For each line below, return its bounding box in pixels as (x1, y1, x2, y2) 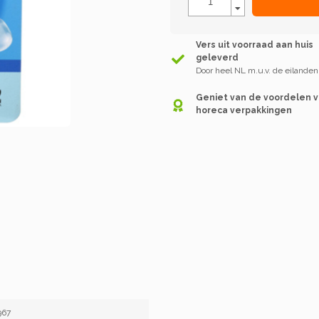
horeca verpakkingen (196, 105, 293, 115)
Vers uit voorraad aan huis (196, 39, 314, 50)
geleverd (196, 52, 239, 63)
